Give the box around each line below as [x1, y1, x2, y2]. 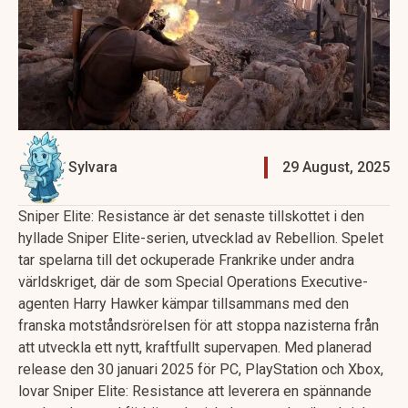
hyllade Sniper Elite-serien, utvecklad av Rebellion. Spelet [18, 229, 383, 247]
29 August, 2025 [282, 158, 390, 176]
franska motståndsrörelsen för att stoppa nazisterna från [18, 316, 379, 334]
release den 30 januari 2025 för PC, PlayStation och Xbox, [18, 360, 383, 378]
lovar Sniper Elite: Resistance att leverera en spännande [18, 382, 372, 400]
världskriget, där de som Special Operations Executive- [18, 272, 368, 291]
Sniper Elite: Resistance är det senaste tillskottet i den [18, 207, 364, 225]
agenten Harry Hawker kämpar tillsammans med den [18, 294, 349, 312]
